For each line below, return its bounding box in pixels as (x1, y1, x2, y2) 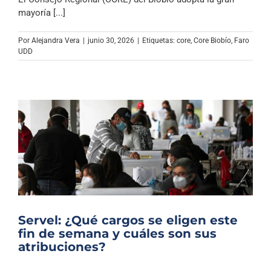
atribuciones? (18, 239, 106, 254)
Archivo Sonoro (99, 2, 172, 16)
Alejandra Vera (31, 36, 80, 45)
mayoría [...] (18, 7, 65, 19)
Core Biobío (194, 36, 231, 45)
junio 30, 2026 (88, 36, 134, 45)
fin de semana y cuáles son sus (18, 226, 217, 241)
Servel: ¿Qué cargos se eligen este (18, 212, 238, 227)
